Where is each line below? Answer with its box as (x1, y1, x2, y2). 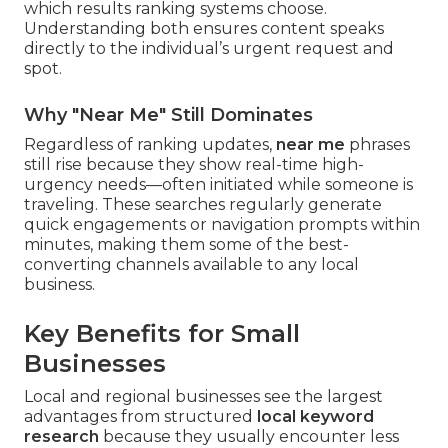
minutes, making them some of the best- (24, 235, 349, 255)
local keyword (257, 407, 374, 427)
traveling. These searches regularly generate (24, 195, 382, 215)
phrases (345, 135, 410, 155)
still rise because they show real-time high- (24, 155, 364, 175)
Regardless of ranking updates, (24, 135, 276, 155)
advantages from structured (24, 407, 257, 427)
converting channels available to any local (24, 255, 359, 275)
